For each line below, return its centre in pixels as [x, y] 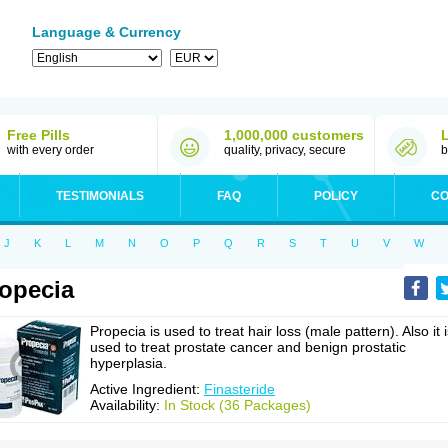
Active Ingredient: [147, 389]
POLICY [336, 196]
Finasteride [239, 389]
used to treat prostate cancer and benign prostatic [248, 347]
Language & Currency [106, 32]
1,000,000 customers [294, 135]
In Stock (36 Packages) [237, 405]
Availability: [127, 405]
